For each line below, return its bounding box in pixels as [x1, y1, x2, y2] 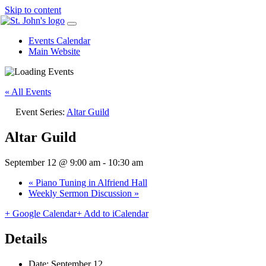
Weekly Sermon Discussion [28, 188, 134, 198]
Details [5, 230, 47, 246]
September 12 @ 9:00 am [5, 157, 100, 167]
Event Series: [15, 107, 66, 117]
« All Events [5, 87, 51, 97]
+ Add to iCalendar [77, 208, 148, 218]
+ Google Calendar [5, 208, 77, 218]
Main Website [28, 46, 80, 56]
